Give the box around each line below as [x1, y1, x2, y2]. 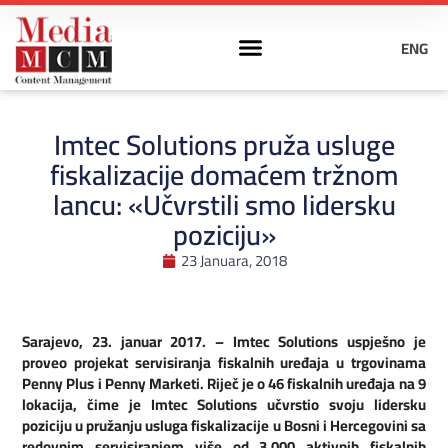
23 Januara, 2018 [180, 246, 287, 275]
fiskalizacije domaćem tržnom [50, 149, 398, 201]
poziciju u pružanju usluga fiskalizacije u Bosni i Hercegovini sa [22, 410, 426, 440]
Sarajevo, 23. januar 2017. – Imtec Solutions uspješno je [22, 326, 426, 356]
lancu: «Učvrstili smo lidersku [52, 179, 396, 231]
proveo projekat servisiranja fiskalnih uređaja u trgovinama [22, 347, 426, 377]
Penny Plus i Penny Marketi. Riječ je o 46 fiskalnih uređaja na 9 [22, 368, 426, 398]
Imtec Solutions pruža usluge [53, 119, 395, 171]
